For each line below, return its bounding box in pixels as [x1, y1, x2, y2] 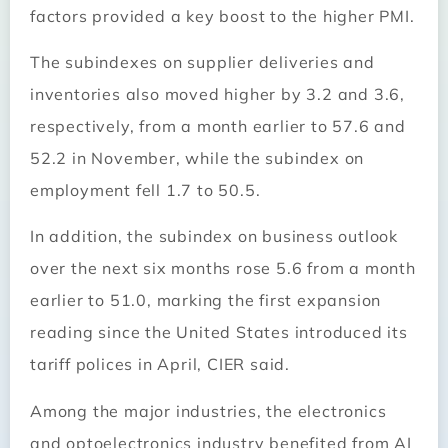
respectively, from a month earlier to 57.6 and [30, 115, 406, 136]
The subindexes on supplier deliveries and [30, 51, 375, 72]
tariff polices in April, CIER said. [30, 354, 291, 375]
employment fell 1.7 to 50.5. [30, 179, 261, 200]
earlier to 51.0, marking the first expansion [30, 290, 382, 311]
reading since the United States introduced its [30, 322, 408, 343]
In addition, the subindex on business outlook [30, 226, 398, 247]
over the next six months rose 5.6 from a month [30, 258, 416, 279]
